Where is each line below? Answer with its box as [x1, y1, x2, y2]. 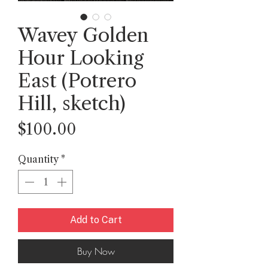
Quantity [18, 153, 59, 165]
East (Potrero [18, 68, 136, 92]
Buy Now [77, 244, 115, 258]
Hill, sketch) [18, 91, 126, 115]
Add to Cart [69, 214, 122, 226]
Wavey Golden [18, 23, 148, 47]
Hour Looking [18, 45, 144, 69]
